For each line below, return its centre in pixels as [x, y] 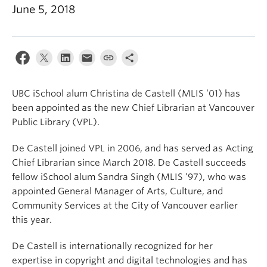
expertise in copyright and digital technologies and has [130, 260]
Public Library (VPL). [56, 122]
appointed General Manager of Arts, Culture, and [117, 191]
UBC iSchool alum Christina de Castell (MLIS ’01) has [126, 94]
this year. [32, 220]
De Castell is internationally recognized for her [112, 246]
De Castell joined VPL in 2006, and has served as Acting [133, 148]
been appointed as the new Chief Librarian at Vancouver [133, 108]
